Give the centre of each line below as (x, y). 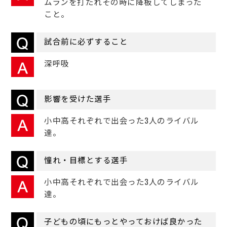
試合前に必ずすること (86, 41)
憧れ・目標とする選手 (86, 160)
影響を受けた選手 (78, 99)
